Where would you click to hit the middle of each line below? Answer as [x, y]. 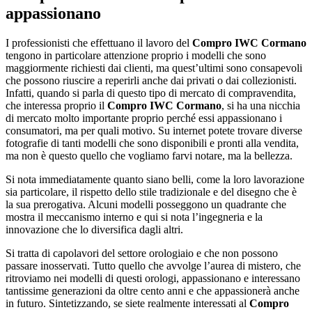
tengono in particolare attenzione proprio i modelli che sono [136, 55]
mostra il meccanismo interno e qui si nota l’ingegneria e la [134, 217]
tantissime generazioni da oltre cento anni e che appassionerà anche [153, 290]
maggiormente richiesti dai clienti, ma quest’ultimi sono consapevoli [154, 68]
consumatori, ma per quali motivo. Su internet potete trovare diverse [154, 130]
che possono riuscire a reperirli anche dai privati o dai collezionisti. [151, 80]
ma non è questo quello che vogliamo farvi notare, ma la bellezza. [149, 155]
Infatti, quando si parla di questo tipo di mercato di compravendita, [151, 93]
